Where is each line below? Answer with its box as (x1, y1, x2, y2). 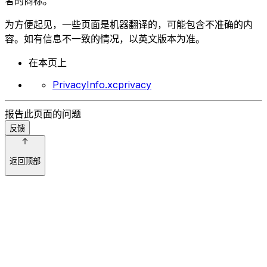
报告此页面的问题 (5, 108, 81, 120)
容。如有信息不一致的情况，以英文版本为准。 (5, 33, 205, 45)
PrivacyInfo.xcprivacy (52, 79, 151, 91)
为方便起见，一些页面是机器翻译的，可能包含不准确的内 (5, 18, 253, 31)
